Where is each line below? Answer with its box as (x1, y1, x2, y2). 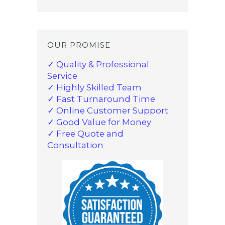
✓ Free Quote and (47, 128, 124, 139)
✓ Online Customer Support (47, 105, 168, 116)
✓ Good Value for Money (47, 117, 151, 127)
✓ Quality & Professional (47, 59, 149, 69)
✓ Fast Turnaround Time (47, 93, 155, 104)
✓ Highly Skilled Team (47, 82, 142, 92)
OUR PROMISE (47, 40, 110, 50)
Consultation (47, 140, 103, 150)
